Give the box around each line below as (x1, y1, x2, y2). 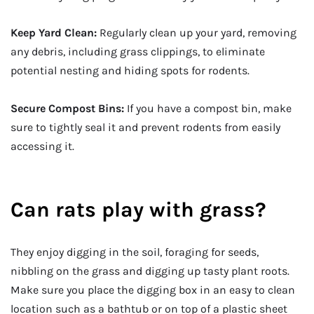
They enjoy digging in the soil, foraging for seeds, (11, 245, 259, 259)
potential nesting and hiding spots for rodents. (11, 64, 250, 78)
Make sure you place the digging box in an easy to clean (11, 283, 295, 297)
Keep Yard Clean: (11, 26, 97, 40)
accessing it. (11, 139, 74, 153)
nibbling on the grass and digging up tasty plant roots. (11, 264, 289, 278)
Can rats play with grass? (11, 197, 266, 223)
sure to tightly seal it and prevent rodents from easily (11, 120, 280, 134)
